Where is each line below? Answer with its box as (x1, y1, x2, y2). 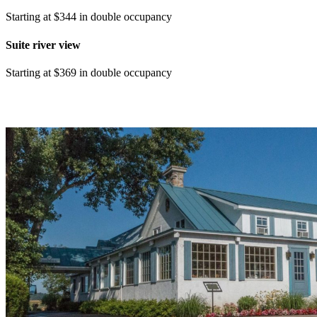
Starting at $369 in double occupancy (6, 66, 172, 79)
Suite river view (6, 38, 81, 51)
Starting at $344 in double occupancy (6, 11, 172, 23)
